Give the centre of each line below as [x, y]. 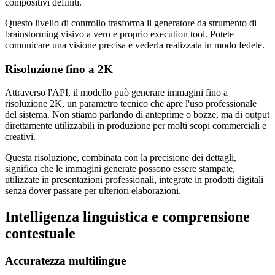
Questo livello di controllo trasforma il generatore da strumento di [131, 23]
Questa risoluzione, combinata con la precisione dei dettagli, [121, 158]
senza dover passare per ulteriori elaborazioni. [93, 191]
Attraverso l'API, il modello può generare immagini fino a [116, 93]
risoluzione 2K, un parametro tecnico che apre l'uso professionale [131, 104]
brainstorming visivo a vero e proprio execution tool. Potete [119, 34]
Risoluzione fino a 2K [59, 69]
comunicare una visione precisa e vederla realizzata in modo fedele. [135, 45]
